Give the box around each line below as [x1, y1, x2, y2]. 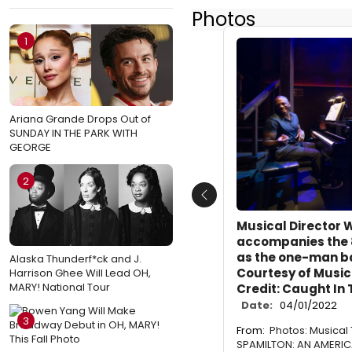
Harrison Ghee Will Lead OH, [9, 265, 151, 280]
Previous [203, 194, 255, 213]
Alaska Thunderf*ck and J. [9, 251, 141, 266]
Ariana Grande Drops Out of [9, 111, 151, 126]
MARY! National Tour [9, 279, 110, 295]
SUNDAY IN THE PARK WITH [9, 125, 137, 141]
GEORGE [9, 139, 51, 155]
